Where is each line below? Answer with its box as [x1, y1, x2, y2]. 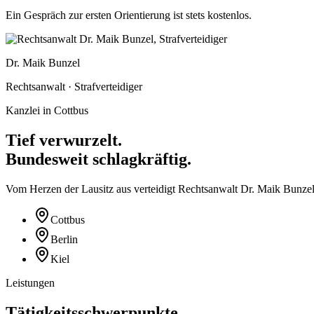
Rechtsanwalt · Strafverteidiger [6, 80, 142, 93]
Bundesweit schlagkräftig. [6, 149, 191, 168]
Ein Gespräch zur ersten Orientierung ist [6, 8, 186, 21]
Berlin [50, 233, 78, 245]
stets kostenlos [186, 8, 249, 21]
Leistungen [6, 276, 55, 289]
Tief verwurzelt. [6, 130, 122, 149]
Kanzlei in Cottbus [6, 104, 88, 116]
